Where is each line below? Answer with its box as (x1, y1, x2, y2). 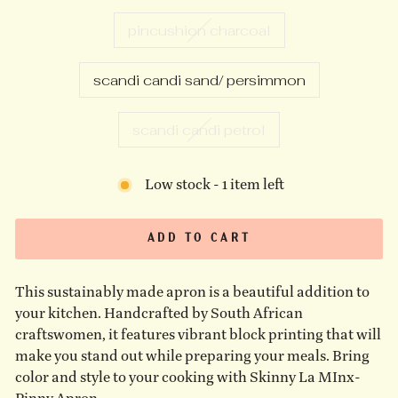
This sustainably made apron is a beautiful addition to (15, 282, 370, 301)
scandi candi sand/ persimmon (92, 69, 306, 90)
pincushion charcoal (127, 20, 271, 40)
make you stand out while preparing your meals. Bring (15, 346, 370, 365)
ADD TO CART (147, 232, 251, 244)
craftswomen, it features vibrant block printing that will (15, 324, 381, 344)
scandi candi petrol (132, 119, 266, 139)
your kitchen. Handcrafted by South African (15, 303, 303, 322)
